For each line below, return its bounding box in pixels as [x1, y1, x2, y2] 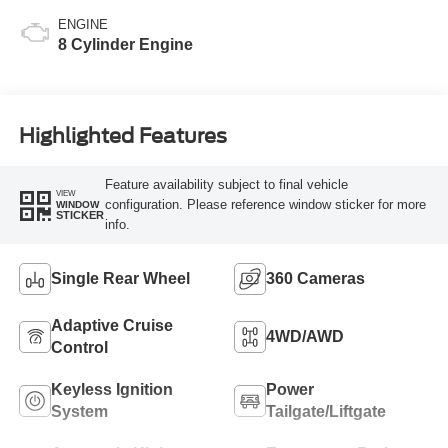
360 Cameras [266, 269, 365, 287]
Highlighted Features [18, 124, 227, 149]
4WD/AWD [266, 327, 344, 345]
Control [50, 338, 108, 356]
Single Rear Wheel [50, 269, 190, 287]
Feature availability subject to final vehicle [104, 176, 348, 192]
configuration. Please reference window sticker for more [104, 196, 426, 212]
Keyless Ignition [50, 380, 173, 398]
